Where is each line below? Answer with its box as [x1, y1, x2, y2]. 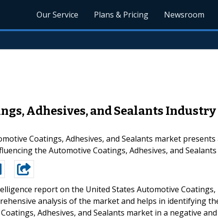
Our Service [36, 9, 79, 20]
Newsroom [164, 9, 205, 20]
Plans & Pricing [94, 9, 149, 20]
